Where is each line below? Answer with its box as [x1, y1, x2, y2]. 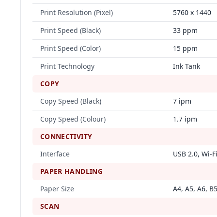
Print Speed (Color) [40, 44, 101, 53]
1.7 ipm [173, 114, 197, 124]
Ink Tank [173, 62, 200, 71]
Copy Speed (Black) [40, 96, 101, 106]
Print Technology [40, 62, 94, 71]
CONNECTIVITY [40, 132, 93, 141]
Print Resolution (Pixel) [40, 8, 113, 17]
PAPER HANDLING [40, 167, 103, 176]
